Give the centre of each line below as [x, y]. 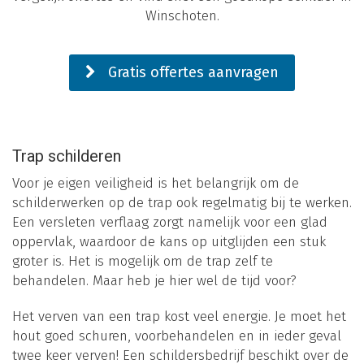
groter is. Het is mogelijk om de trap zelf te [143, 261]
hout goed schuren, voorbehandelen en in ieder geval [177, 336]
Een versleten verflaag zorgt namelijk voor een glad [170, 222]
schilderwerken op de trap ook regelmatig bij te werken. [182, 202]
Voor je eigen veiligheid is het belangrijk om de [156, 183]
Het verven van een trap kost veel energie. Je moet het [179, 316]
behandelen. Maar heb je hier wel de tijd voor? [154, 280]
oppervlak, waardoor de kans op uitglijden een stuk [169, 241]
